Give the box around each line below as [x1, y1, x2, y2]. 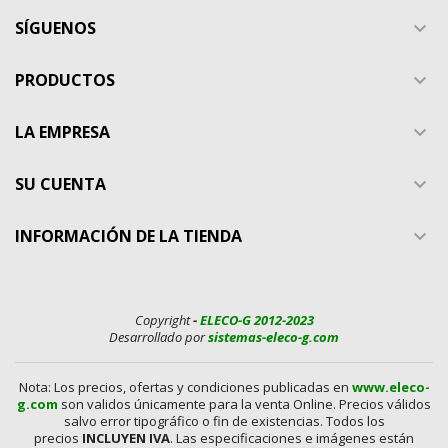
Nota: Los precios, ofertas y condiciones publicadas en [18, 377, 352, 396]
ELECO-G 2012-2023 [199, 310, 314, 329]
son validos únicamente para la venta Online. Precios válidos [58, 394, 431, 413]
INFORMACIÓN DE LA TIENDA [15, 224, 242, 247]
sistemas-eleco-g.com [208, 327, 339, 346]
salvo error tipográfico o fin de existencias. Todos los [63, 411, 385, 430]
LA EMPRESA [15, 120, 110, 143]
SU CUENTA [15, 172, 106, 195]
